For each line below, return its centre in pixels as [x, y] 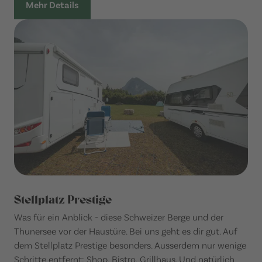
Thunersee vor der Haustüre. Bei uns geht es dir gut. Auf [126, 230]
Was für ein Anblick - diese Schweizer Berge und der [119, 216]
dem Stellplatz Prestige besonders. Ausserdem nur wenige [130, 244]
